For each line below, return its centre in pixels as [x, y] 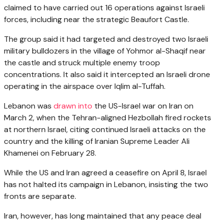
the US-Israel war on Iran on [143, 106]
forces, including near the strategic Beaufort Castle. [96, 19]
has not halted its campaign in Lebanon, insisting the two [106, 184]
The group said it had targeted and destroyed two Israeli [106, 39]
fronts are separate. [40, 196]
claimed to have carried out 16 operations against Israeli [104, 7]
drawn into [73, 106]
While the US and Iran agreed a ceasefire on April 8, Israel [105, 172]
